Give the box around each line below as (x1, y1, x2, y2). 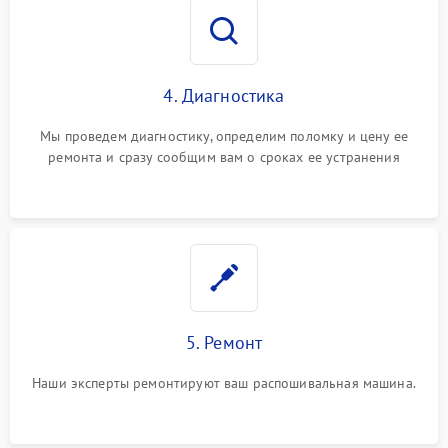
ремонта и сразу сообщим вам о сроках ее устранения (48, 147, 400, 166)
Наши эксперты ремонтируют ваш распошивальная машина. (32, 373, 416, 392)
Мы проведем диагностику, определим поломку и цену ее (40, 126, 408, 145)
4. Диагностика (163, 83, 285, 107)
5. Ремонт (185, 330, 263, 354)
